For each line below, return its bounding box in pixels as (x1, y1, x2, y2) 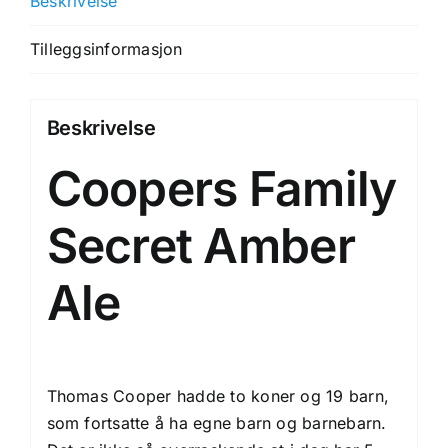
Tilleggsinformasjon (30, 39, 183, 59)
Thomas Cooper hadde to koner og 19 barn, (46, 386, 390, 407)
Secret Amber (46, 215, 355, 275)
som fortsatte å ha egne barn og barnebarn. (46, 413, 387, 434)
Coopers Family (46, 158, 397, 218)
